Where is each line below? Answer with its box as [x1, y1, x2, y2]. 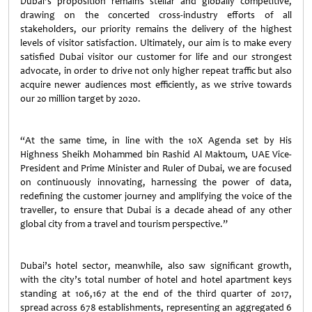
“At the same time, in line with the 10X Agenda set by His [20, 134, 292, 146]
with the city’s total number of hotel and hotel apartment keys [20, 274, 292, 286]
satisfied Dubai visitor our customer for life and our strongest [20, 51, 292, 63]
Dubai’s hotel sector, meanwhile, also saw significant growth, [20, 260, 292, 272]
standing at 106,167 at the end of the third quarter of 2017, [20, 288, 292, 299]
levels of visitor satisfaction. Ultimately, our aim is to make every [20, 37, 292, 49]
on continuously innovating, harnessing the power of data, [20, 176, 292, 188]
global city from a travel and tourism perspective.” [20, 218, 228, 230]
